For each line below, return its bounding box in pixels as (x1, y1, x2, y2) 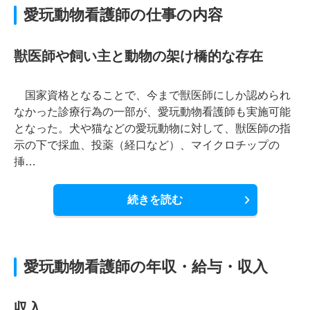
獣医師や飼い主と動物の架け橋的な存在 (14, 48, 263, 64)
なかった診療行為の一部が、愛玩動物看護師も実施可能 (14, 106, 291, 118)
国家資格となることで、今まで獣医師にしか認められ (14, 89, 291, 101)
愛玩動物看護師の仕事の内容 (24, 6, 223, 24)
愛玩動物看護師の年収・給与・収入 (24, 258, 268, 275)
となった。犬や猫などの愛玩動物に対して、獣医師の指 (14, 122, 291, 134)
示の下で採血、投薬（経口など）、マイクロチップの (14, 139, 280, 151)
